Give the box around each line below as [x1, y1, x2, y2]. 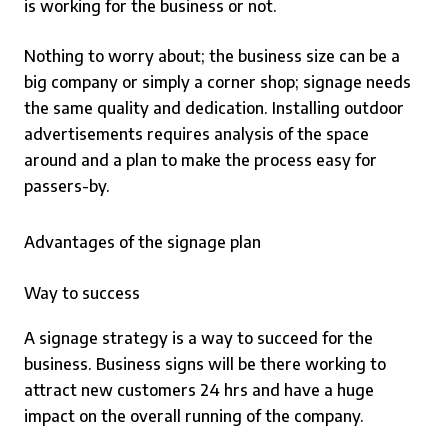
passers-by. [24, 176, 110, 196]
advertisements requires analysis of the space [24, 124, 369, 144]
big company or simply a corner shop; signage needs [24, 72, 411, 92]
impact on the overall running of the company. [24, 406, 364, 426]
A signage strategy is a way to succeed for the [24, 328, 373, 348]
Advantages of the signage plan [24, 232, 261, 252]
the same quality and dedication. [24, 98, 272, 118]
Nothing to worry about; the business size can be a [24, 46, 400, 66]
